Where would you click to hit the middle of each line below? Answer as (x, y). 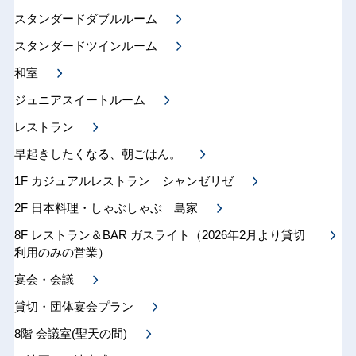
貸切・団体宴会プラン (74, 306)
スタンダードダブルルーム (85, 19)
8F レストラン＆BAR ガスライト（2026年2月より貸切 (159, 235)
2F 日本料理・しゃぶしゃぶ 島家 (106, 208)
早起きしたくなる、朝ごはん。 (97, 154)
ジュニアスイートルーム (79, 100)
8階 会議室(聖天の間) (70, 333)
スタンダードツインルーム (85, 46)
